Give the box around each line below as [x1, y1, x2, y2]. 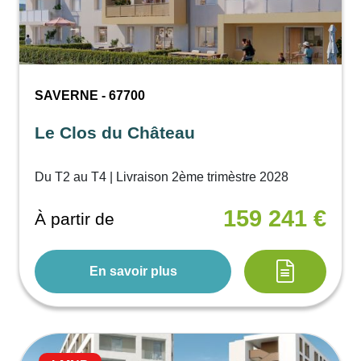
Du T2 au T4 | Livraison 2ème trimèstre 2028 [35, 169, 289, 184]
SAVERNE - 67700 [35, 88, 146, 102]
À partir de [35, 210, 115, 229]
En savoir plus [89, 263, 177, 278]
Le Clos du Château [35, 122, 196, 142]
